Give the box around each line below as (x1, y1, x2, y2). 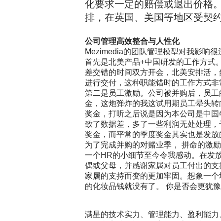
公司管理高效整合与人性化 (85, 37, 180, 46)
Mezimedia (85, 47, 123, 56)
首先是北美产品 (85, 58, 140, 67)
